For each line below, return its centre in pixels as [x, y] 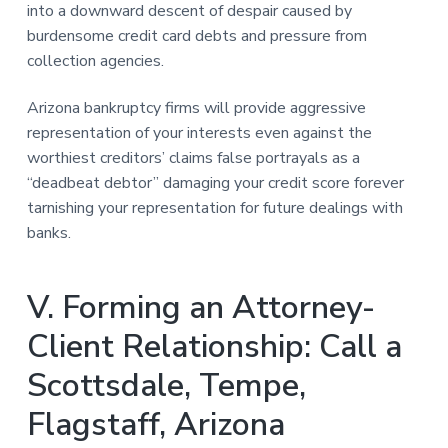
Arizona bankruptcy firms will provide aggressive [196, 107]
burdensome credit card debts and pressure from [196, 35]
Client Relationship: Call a [214, 346]
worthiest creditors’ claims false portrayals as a [193, 157]
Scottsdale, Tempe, [166, 385]
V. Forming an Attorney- [200, 307]
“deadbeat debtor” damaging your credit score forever [215, 182]
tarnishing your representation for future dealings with [214, 207]
